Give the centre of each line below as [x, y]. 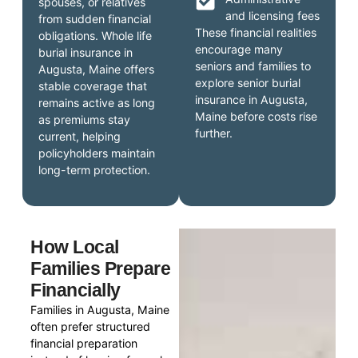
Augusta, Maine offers [97, 70]
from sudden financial [95, 19]
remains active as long [97, 103]
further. [214, 133]
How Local [75, 247]
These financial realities [256, 33]
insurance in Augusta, [251, 100]
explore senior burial [248, 83]
